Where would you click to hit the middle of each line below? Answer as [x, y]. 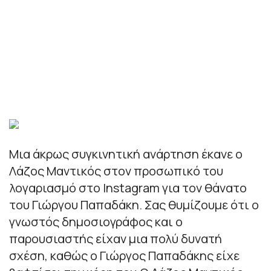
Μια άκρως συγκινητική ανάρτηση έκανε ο [126, 154]
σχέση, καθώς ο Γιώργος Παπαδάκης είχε [124, 255]
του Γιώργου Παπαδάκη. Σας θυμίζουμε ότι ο [134, 204]
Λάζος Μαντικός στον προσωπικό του [116, 171]
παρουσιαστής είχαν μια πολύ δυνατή [116, 238]
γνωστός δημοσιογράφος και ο [96, 221]
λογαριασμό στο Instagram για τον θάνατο [128, 188]
